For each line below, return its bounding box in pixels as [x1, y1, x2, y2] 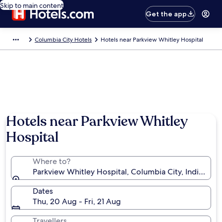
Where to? [33, 156, 70, 166]
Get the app [146, 9, 187, 18]
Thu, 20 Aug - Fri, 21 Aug [33, 196, 121, 207]
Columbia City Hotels [35, 36, 92, 44]
